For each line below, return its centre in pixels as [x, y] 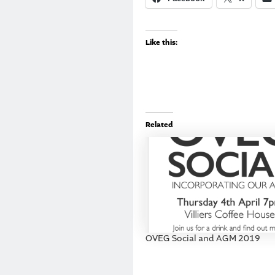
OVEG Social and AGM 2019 [203, 238]
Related [159, 124]
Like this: [161, 42]
